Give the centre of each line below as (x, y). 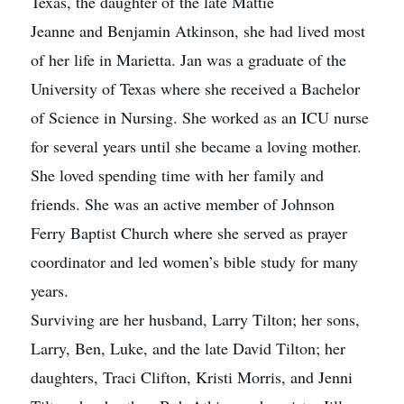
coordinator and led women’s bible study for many (194, 262)
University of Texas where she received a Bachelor (195, 88)
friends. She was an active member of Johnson (183, 204)
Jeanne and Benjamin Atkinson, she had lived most (198, 31)
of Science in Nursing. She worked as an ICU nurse (200, 117)
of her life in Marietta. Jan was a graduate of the (188, 60)
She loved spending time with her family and (177, 175)
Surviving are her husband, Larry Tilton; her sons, (195, 319)
